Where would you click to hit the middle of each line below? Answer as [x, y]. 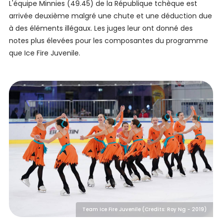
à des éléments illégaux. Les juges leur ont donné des [101, 28]
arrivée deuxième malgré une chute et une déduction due [110, 16]
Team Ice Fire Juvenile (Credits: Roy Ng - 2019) [145, 209]
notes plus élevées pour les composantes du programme [108, 41]
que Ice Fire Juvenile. [44, 53]
